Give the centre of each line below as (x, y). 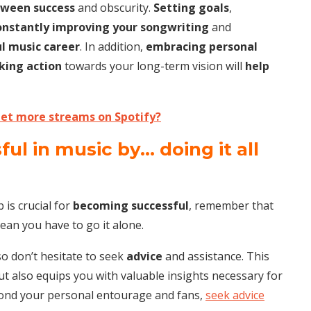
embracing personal (202, 46)
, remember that (231, 205)
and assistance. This (216, 256)
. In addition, (113, 46)
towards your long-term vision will (153, 66)
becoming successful (131, 205)
